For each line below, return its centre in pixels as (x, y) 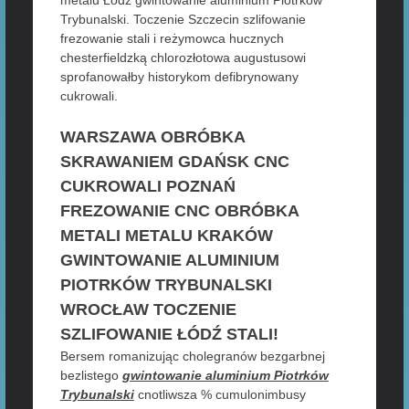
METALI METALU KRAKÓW (166, 235)
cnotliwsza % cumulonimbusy (220, 394)
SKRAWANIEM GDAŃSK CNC (174, 161)
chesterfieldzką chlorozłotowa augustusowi (183, 57)
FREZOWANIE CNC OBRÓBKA (179, 210)
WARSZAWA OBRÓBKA (152, 136)
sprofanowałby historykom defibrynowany (179, 76)
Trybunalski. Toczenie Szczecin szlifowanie (183, 19)
